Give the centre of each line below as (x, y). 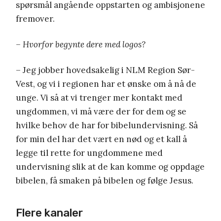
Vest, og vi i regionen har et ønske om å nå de (106, 84)
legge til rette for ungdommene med (89, 153)
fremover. (35, 19)
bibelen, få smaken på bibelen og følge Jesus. (105, 181)
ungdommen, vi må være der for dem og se (101, 112)
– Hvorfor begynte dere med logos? (81, 45)
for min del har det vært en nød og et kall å (101, 139)
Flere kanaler (49, 213)
